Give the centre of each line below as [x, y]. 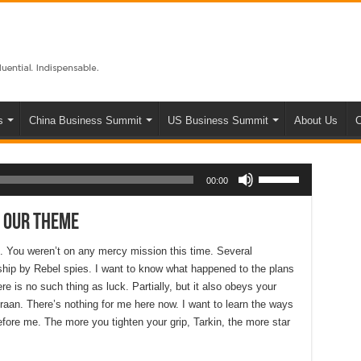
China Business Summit [85, 120]
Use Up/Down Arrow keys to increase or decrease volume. [276, 162]
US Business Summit [218, 120]
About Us [315, 120]
